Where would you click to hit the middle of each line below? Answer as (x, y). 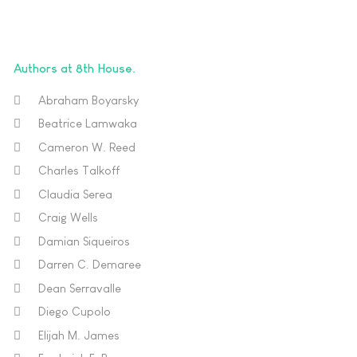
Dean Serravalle (80, 288)
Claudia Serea (75, 194)
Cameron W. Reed (87, 147)
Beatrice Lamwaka (88, 123)
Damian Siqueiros (84, 241)
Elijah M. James (79, 335)
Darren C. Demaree (90, 264)
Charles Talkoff (79, 170)
